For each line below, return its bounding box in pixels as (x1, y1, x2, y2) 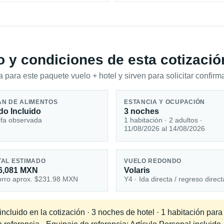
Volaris (124, 166, 150, 175)
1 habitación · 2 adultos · (124, 115, 203, 124)
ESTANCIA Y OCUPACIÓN (124, 98, 205, 105)
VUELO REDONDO (124, 158, 182, 164)
